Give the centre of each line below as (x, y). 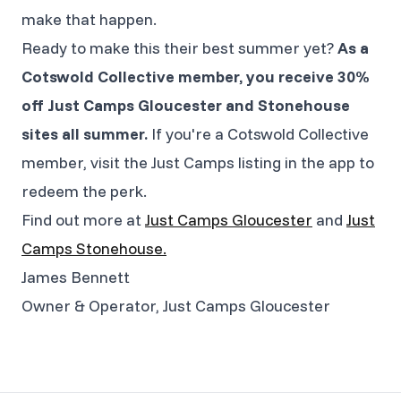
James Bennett (76, 277)
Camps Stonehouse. (94, 248)
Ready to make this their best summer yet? (179, 47)
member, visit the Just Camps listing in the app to (198, 162)
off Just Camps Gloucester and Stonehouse (186, 105)
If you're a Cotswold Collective (258, 133)
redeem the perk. (84, 191)
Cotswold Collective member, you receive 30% (196, 76)
